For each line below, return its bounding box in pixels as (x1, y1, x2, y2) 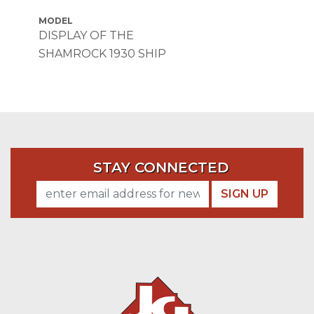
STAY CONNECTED (93, 158, 228, 176)
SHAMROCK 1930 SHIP (39, 46, 166, 60)
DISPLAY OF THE (39, 28, 134, 42)
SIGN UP (221, 186, 268, 200)
